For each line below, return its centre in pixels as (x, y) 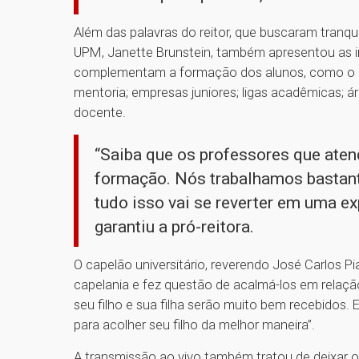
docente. (100, 113)
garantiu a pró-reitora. (178, 227)
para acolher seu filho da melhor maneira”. (199, 325)
